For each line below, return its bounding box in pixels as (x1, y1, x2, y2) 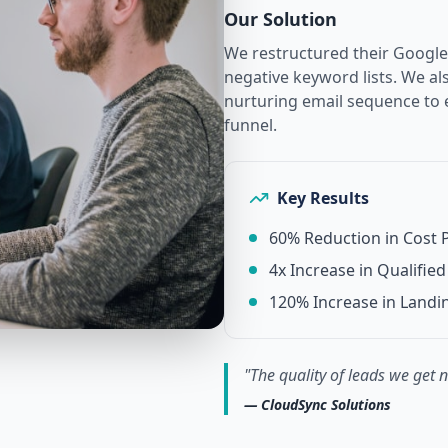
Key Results (277, 187, 369, 209)
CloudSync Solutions (261, 395, 391, 414)
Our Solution (224, 7, 337, 31)
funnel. (224, 114, 277, 136)
